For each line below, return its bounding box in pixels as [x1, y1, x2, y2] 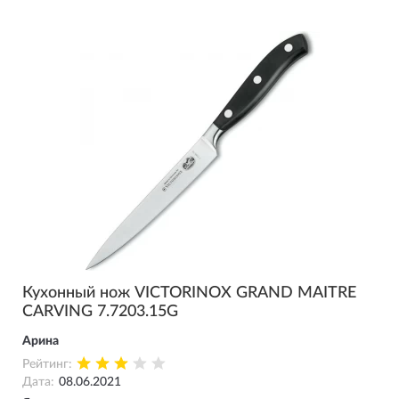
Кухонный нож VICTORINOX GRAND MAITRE [22, 285, 356, 301]
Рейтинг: [22, 358, 72, 370]
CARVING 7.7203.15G [22, 304, 178, 320]
